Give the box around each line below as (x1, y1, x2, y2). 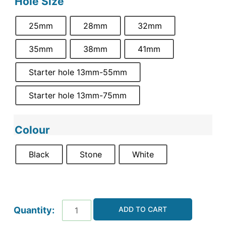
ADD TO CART (118, 205, 167, 214)
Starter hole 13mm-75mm (28, 90, 127, 101)
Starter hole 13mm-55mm (28, 67, 127, 78)
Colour (14, 124, 50, 137)
